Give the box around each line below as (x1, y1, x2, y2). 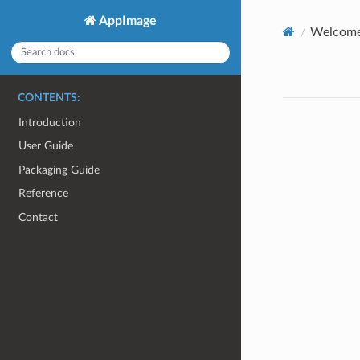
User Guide (18, 140, 74, 153)
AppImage (96, 14, 157, 27)
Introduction (18, 116, 82, 129)
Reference (18, 187, 69, 200)
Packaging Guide (18, 163, 100, 176)
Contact (18, 211, 59, 224)
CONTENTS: (18, 92, 80, 104)
